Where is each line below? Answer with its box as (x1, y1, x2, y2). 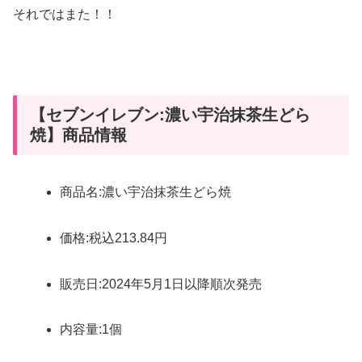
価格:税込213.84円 (60, 230, 168, 245)
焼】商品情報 (30, 125, 127, 144)
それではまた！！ (13, 7, 116, 22)
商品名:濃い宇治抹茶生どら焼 (60, 185, 232, 200)
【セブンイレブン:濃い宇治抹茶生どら (30, 105, 310, 124)
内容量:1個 (60, 322, 123, 337)
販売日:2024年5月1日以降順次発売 (60, 276, 263, 291)
